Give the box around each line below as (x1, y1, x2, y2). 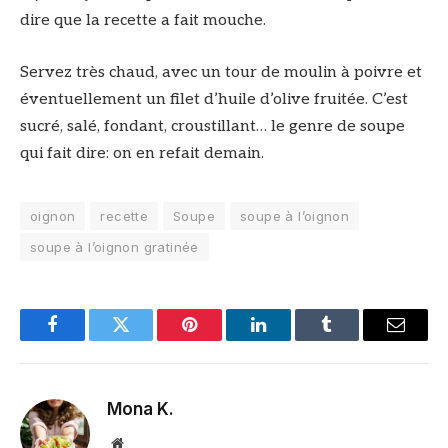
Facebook (50, 330, 121, 349)
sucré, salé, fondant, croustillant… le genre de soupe (20, 116, 405, 136)
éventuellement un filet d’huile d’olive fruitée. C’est (20, 89, 408, 109)
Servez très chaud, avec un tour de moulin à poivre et (20, 62, 422, 82)
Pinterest (188, 330, 252, 349)
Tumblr (325, 330, 379, 349)
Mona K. (107, 398, 174, 419)
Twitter (119, 330, 172, 349)
